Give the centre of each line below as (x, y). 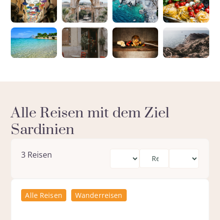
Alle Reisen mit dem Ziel (90, 113)
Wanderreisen (99, 195)
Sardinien (43, 130)
